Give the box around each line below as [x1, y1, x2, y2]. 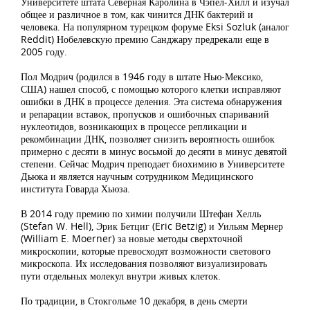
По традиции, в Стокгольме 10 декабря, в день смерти [21, 294, 248, 307]
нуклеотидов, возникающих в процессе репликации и [21, 120, 247, 133]
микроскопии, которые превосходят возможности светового [21, 244, 271, 257]
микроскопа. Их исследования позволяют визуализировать [21, 257, 267, 270]
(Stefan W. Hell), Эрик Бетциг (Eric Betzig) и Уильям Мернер [21, 219, 283, 232]
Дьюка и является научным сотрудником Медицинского [21, 170, 253, 183]
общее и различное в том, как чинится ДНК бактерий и [21, 8, 253, 21]
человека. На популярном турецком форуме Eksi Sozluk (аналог [21, 20, 289, 33]
